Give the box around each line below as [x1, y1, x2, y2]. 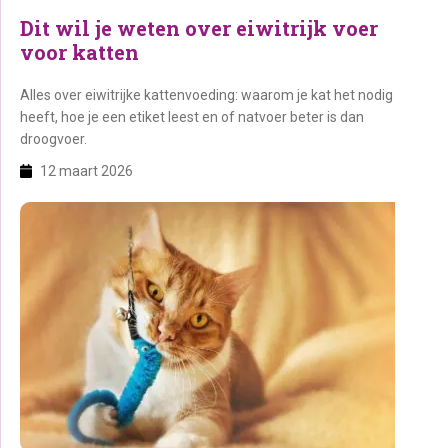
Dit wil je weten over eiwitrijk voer [20, 15, 378, 41]
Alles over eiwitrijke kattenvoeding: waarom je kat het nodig [20, 87, 393, 103]
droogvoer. [20, 131, 87, 147]
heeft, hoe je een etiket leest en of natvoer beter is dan [20, 109, 364, 125]
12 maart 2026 [40, 163, 133, 179]
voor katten [20, 39, 139, 65]
